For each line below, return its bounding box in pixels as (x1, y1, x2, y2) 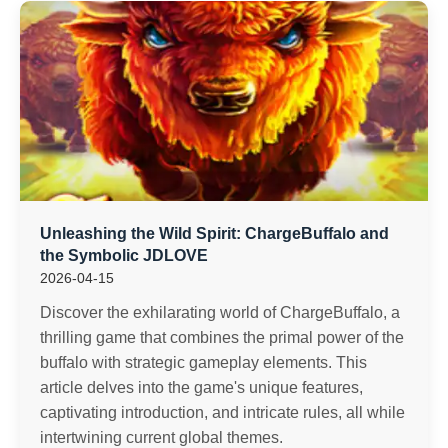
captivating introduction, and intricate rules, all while (40, 404, 405, 421)
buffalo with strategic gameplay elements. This (40, 354, 367, 371)
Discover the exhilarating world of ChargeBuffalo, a (40, 304, 400, 321)
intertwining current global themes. (40, 429, 283, 446)
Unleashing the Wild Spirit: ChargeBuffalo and (40, 225, 389, 242)
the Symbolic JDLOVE (40, 247, 208, 264)
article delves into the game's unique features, (40, 379, 363, 396)
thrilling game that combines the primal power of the (40, 329, 404, 346)
